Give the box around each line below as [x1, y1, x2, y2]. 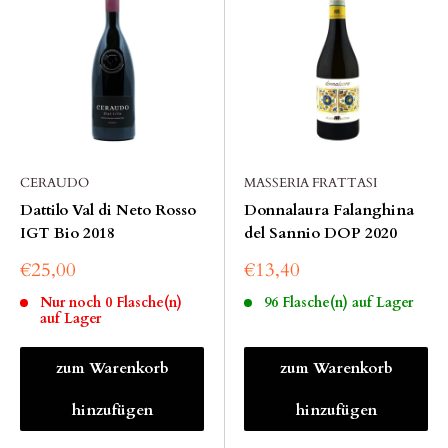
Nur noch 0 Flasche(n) [39, 293, 182, 312]
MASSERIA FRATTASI [244, 174, 377, 192]
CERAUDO [20, 174, 89, 192]
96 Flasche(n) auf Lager [263, 293, 413, 312]
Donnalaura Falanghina [244, 200, 414, 220]
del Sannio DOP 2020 [244, 223, 397, 243]
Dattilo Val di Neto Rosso [20, 200, 196, 220]
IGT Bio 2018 [20, 223, 115, 243]
